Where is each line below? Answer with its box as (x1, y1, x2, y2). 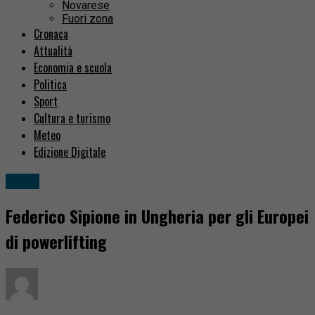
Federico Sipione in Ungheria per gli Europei (6, 203, 309, 229)
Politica (34, 76, 67, 94)
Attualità (34, 42, 72, 60)
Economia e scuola (34, 59, 112, 77)
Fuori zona (62, 12, 113, 26)
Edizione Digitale (34, 143, 105, 161)
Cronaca (34, 25, 68, 43)
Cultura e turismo (34, 110, 110, 127)
